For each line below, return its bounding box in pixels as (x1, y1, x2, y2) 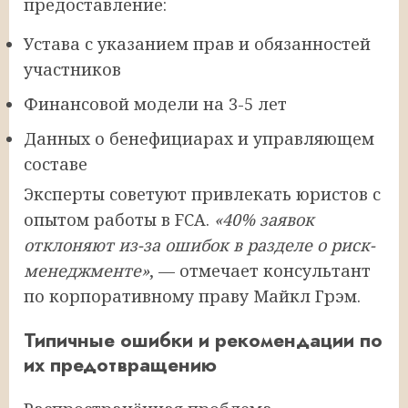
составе (24, 152, 87, 175)
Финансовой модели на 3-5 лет (24, 92, 287, 115)
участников (24, 57, 121, 80)
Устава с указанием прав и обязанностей (24, 32, 371, 55)
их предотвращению (24, 350, 217, 379)
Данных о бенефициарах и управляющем (24, 127, 374, 149)
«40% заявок (214, 208, 314, 230)
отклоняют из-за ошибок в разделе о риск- (24, 233, 375, 256)
